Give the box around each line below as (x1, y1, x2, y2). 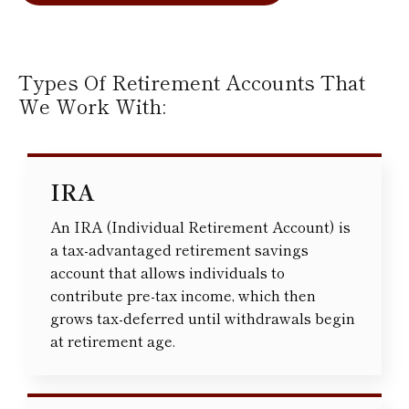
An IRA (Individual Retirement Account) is (50, 215, 351, 238)
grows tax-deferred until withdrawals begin (50, 307, 355, 330)
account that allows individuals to (50, 261, 285, 284)
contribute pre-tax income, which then (50, 284, 316, 307)
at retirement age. (50, 330, 175, 352)
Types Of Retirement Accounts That (18, 67, 365, 97)
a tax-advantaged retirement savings (50, 238, 309, 261)
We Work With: (18, 90, 165, 121)
